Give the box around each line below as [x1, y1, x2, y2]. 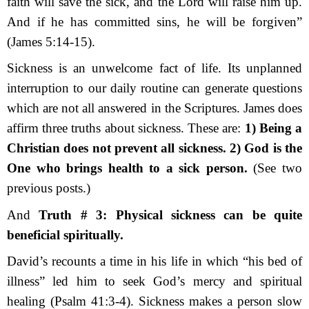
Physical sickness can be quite [107, 207, 302, 222]
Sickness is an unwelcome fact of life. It [7, 61, 235, 76]
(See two [247, 161, 303, 176]
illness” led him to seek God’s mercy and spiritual [7, 273, 302, 288]
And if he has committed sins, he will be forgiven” [7, 14, 302, 30]
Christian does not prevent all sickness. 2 [7, 141, 237, 156]
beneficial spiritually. [7, 227, 123, 242]
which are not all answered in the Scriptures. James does [7, 101, 302, 116]
